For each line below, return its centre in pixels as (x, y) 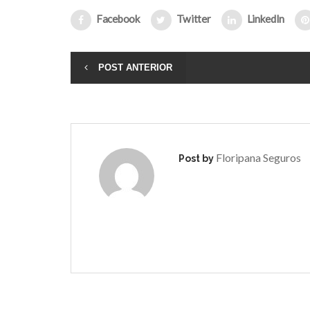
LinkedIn (266, 18)
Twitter (193, 18)
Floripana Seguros (258, 157)
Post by (197, 158)
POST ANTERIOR (135, 67)
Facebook (118, 18)
